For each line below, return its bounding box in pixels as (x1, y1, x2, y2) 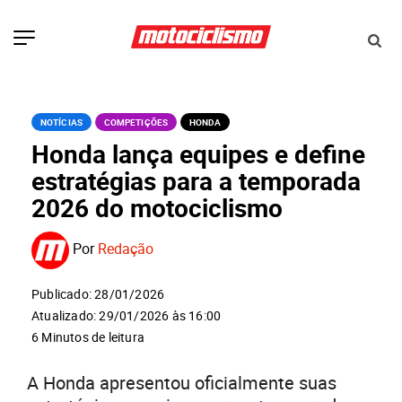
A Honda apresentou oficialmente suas (27, 370, 336, 395)
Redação (98, 239, 153, 259)
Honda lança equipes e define (31, 136, 365, 171)
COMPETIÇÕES (103, 116, 168, 129)
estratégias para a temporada (31, 163, 361, 198)
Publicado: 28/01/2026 (31, 285, 165, 303)
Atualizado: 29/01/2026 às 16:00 (31, 307, 222, 325)
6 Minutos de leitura (31, 328, 144, 346)
